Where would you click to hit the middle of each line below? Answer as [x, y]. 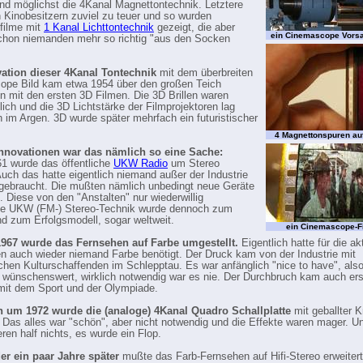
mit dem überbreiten [205, 73]
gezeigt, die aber [194, 28]
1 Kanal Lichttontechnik [99, 28]
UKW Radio [141, 164]
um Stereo [194, 164]
